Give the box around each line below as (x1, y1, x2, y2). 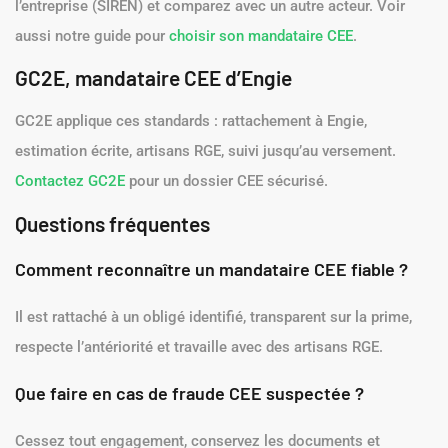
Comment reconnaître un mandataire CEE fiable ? (15, 257, 408, 280)
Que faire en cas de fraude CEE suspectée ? (15, 382, 364, 405)
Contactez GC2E (15, 172, 125, 191)
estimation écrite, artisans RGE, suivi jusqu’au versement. (15, 142, 396, 161)
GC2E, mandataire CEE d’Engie (15, 65, 292, 91)
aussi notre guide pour (15, 26, 169, 45)
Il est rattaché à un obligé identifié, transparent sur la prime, (15, 307, 412, 326)
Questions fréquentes (15, 210, 210, 236)
